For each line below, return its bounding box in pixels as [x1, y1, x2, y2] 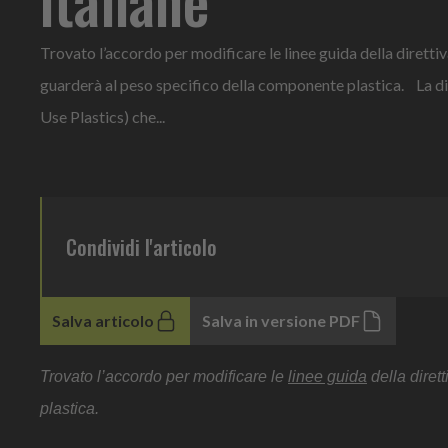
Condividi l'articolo [66, 231, 217, 262]
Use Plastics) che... [40, 106, 165, 126]
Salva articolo [52, 310, 154, 330]
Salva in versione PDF [202, 310, 360, 330]
